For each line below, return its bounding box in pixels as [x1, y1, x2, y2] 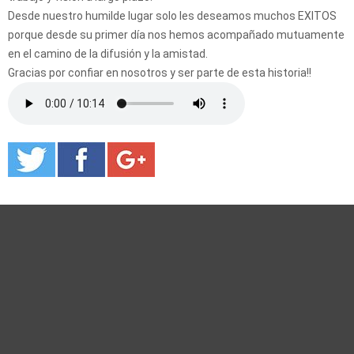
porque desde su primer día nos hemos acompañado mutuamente [8, 28, 345, 41]
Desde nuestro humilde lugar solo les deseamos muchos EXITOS [8, 9, 337, 22]
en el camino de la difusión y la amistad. [8, 47, 208, 60]
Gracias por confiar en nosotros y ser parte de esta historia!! [8, 66, 311, 79]
